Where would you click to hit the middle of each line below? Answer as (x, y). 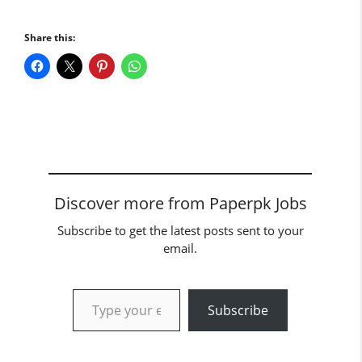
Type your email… (95, 288)
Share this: (50, 37)
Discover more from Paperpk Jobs (180, 203)
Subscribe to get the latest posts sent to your (180, 230)
